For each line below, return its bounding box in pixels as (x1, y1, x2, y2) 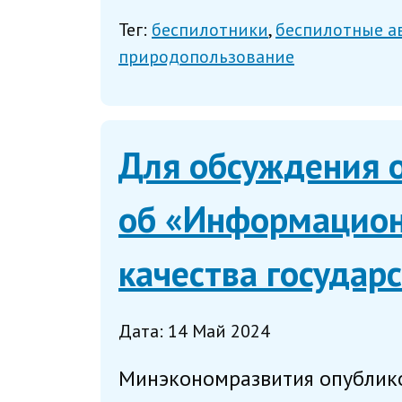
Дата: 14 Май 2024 (118, 319, 270, 344)
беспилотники (152, 18, 268, 42)
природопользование (118, 45, 294, 69)
